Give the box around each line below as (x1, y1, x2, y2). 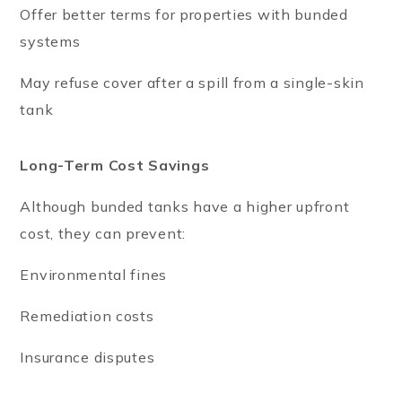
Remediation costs (20, 306, 154, 325)
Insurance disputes (20, 347, 155, 366)
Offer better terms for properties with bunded (20, 4, 348, 23)
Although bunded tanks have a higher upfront (20, 197, 350, 215)
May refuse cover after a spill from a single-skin (20, 73, 364, 92)
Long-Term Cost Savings (20, 155, 210, 174)
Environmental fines (20, 265, 168, 284)
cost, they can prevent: (20, 223, 186, 242)
